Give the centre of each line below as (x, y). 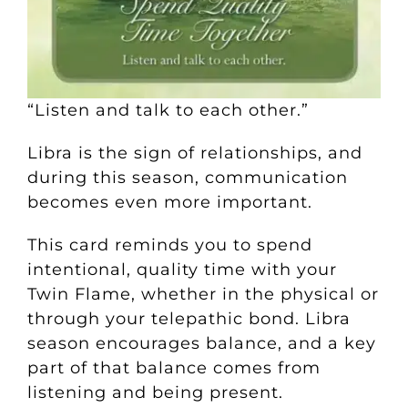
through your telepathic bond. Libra (189, 318)
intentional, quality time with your (182, 269)
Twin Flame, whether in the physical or (203, 294)
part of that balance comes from (173, 367)
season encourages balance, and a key (201, 343)
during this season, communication (187, 177)
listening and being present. (158, 392)
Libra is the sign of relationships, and (194, 153)
